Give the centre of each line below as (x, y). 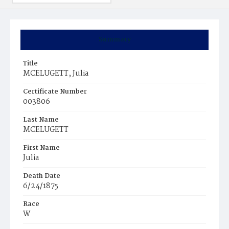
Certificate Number (55, 92)
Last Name (41, 120)
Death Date (42, 176)
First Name (41, 148)
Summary (114, 40)
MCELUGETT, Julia (56, 74)
